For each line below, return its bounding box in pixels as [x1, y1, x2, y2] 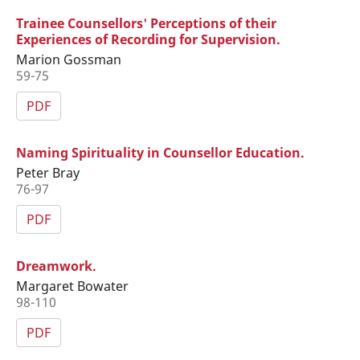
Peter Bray [15, 163, 80, 182]
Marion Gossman [15, 50, 121, 68]
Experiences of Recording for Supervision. [15, 30, 280, 48]
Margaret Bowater [15, 276, 129, 295]
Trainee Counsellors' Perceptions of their [15, 14, 276, 32]
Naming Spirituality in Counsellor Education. [15, 143, 305, 162]
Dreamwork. [15, 256, 96, 275]
